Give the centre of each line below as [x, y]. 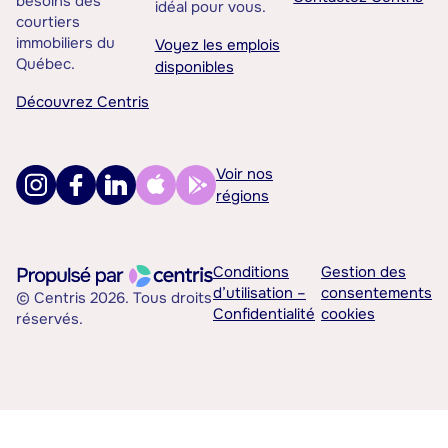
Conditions [251, 272]
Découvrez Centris [82, 102]
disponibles [194, 67]
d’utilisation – [259, 293]
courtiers [48, 22]
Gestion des [363, 272]
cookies [348, 314]
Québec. [45, 64]
